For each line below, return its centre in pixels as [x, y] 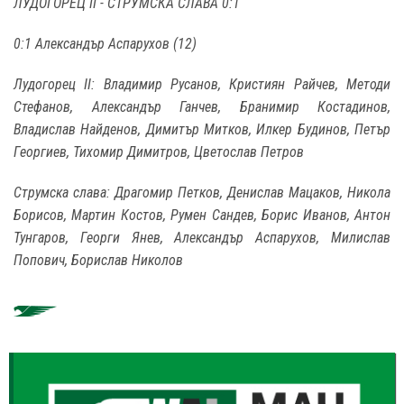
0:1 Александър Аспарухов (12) [105, 44]
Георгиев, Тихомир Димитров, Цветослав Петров [159, 152]
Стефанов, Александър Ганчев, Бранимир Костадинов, [202, 107]
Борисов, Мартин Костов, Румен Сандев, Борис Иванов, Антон [202, 216]
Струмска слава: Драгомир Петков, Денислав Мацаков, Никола [202, 193]
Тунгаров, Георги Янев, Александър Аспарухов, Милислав [202, 238]
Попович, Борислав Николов [98, 261]
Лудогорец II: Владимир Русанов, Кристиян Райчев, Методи [202, 85]
